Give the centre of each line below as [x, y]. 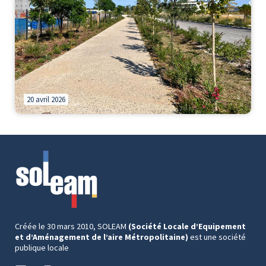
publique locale [42, 247]
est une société [217, 237]
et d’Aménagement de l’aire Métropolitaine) [102, 237]
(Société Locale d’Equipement [187, 226]
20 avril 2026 [46, 99]
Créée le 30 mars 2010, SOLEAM [72, 226]
